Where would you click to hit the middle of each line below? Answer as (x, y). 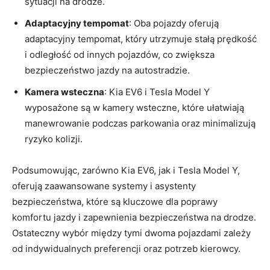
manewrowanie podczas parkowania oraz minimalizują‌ (140, 123)
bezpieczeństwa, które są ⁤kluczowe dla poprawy (115, 201)
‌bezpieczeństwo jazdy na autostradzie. (107, 70)
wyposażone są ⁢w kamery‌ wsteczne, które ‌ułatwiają (134, 107)
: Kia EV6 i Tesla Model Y (157, 92)
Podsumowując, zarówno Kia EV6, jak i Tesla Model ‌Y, (126, 170)
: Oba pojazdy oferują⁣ (174, 23)
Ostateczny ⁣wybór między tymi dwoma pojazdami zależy (131, 233)
